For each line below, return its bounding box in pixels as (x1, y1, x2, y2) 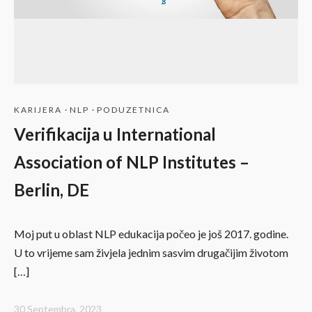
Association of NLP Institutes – (14, 151, 249, 172)
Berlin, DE (14, 179, 89, 200)
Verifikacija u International (14, 123, 216, 144)
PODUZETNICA (97, 104, 170, 115)
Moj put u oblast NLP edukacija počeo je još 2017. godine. (14, 226, 288, 240)
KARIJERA (14, 104, 62, 115)
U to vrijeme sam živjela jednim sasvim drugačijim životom (14, 245, 288, 259)
